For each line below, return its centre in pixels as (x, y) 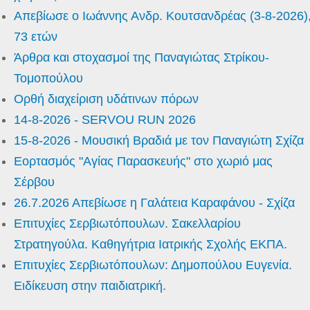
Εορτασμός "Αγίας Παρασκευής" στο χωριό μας (143, 161)
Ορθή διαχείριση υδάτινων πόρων (106, 99)
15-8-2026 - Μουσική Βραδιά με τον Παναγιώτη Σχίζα (159, 140)
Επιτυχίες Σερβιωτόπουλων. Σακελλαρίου (127, 224)
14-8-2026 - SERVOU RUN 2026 (105, 120)
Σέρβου (34, 182)
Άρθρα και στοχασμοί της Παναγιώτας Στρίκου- (142, 57)
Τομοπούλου (48, 78)
